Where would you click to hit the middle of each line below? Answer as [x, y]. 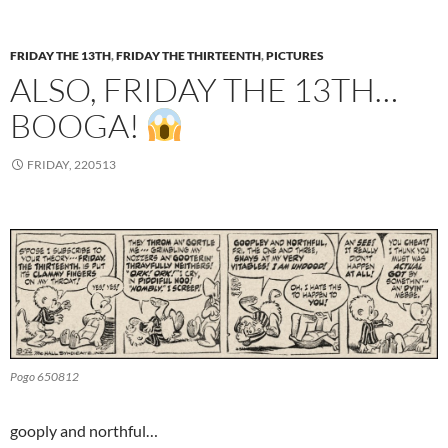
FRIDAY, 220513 [71, 164]
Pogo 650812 [44, 376]
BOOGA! [78, 125]
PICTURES [295, 55]
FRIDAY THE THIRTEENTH [188, 55]
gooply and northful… [84, 430]
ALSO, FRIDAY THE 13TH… [204, 89]
